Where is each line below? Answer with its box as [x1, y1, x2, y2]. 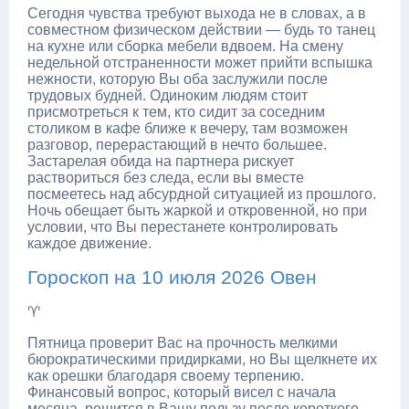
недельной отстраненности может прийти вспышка [27, 54, 372, 70]
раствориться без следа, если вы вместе [27, 169, 304, 185]
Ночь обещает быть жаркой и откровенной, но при [27, 202, 367, 218]
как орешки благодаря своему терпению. [27, 367, 304, 383]
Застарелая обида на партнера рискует [27, 152, 294, 169]
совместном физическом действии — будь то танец [27, 21, 375, 37]
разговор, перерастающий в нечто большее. [27, 136, 327, 152]
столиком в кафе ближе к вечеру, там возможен [27, 120, 348, 136]
